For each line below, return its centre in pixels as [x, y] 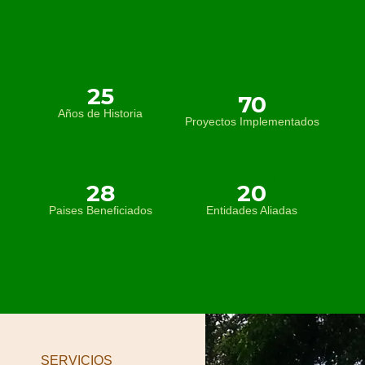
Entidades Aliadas [252, 211]
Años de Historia [101, 114]
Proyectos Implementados [252, 122]
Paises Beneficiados [100, 211]
